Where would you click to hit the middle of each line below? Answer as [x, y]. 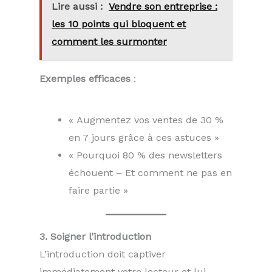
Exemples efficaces [85, 79]
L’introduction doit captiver [103, 254]
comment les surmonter [109, 42]
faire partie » [98, 191]
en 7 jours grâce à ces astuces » [144, 138]
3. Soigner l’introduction [95, 237]
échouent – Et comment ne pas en [150, 173]
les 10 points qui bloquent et [119, 24]
